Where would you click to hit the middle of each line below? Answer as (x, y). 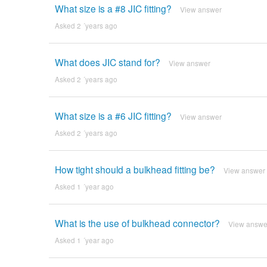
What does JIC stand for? (107, 62)
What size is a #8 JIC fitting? (113, 9)
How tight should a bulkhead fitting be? (135, 170)
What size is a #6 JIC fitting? (113, 116)
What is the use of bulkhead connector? (137, 223)
